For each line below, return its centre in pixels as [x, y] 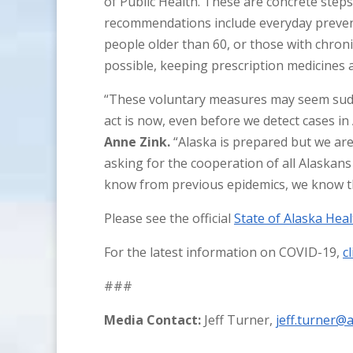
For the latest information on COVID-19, [223, 252]
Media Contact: [152, 320]
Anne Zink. [137, 142]
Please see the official [169, 218]
